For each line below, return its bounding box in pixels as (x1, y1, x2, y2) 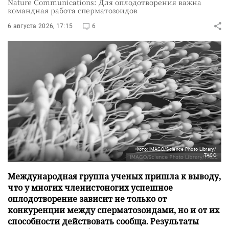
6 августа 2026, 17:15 (8, 22, 73, 30)
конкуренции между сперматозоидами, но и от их (8, 204, 219, 216)
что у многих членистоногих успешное (8, 181, 173, 193)
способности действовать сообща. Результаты (8, 215, 199, 227)
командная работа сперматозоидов (8, 5, 138, 15)
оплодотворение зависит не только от (8, 193, 167, 204)
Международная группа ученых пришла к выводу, (8, 170, 221, 182)
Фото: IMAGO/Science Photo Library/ (135, 146, 216, 152)
